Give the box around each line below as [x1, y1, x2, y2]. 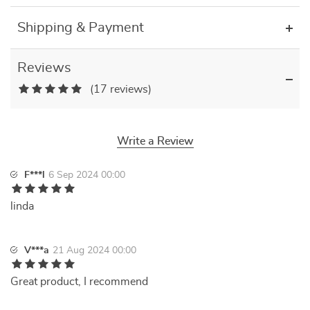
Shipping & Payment [17, 21, 144, 35]
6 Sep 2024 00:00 [48, 170, 125, 180]
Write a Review [116, 136, 194, 147]
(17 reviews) [90, 84, 152, 95]
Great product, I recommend [10, 276, 148, 287]
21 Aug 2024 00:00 [53, 246, 136, 255]
